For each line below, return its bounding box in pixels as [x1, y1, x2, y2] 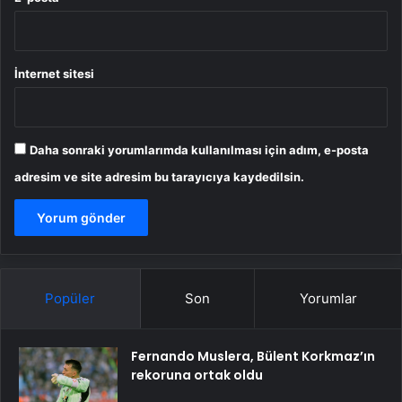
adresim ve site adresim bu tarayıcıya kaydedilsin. [14, 169, 304, 184]
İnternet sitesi [14, 66, 94, 81]
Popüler [45, 289, 96, 307]
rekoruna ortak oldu [131, 365, 263, 384]
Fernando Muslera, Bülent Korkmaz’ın [131, 346, 375, 365]
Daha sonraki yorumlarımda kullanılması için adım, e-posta [30, 142, 369, 157]
